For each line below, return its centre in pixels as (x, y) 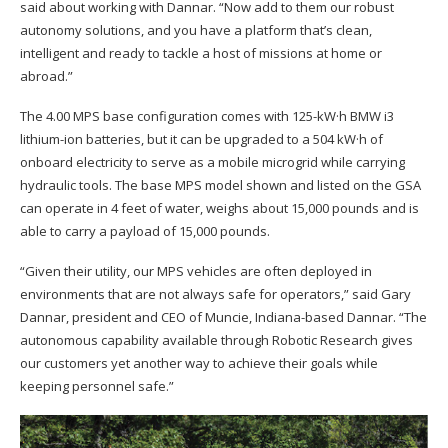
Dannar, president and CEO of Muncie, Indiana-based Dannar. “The (223, 316)
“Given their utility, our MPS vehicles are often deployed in (196, 270)
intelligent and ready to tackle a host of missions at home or (201, 52)
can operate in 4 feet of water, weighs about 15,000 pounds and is (219, 207)
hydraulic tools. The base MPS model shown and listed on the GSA (220, 184)
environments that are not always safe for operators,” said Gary (215, 293)
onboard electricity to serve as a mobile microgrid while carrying (212, 161)
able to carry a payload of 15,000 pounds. (145, 230)
